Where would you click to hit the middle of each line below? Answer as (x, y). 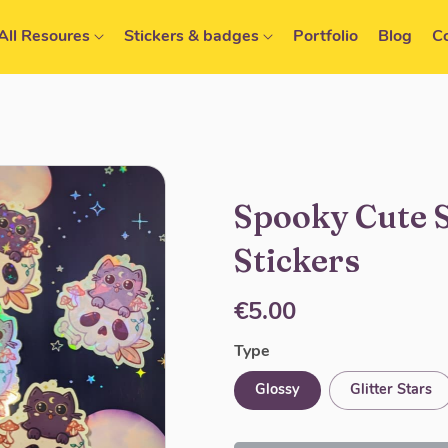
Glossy (277, 391)
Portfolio (325, 36)
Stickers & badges (193, 36)
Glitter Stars (390, 391)
